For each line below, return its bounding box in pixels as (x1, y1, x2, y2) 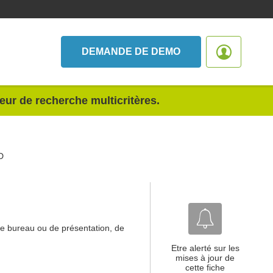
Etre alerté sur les (171, 243, 239, 253)
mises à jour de (175, 253, 235, 263)
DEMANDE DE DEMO (82, 46, 180, 57)
